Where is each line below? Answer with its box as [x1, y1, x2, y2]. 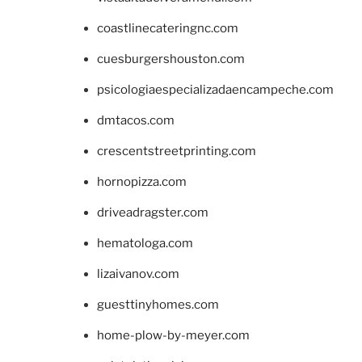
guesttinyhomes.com [97, 297, 219, 312]
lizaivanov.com [97, 266, 179, 281]
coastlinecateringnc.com [97, 20, 238, 36]
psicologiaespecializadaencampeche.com [97, 82, 334, 97]
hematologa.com [97, 235, 193, 250]
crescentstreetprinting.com [97, 143, 256, 158]
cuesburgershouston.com [97, 51, 245, 66]
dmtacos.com [97, 112, 175, 128]
